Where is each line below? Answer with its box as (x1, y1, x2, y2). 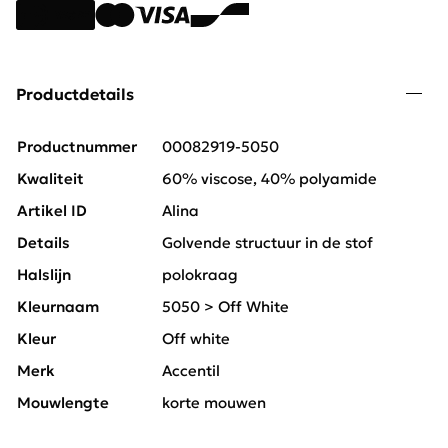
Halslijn (17, 265, 71, 285)
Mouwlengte (17, 393, 109, 413)
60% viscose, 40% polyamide (162, 169, 377, 189)
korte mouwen (162, 393, 266, 413)
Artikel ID (17, 201, 87, 221)
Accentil (162, 361, 220, 381)
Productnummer (17, 137, 137, 157)
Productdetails (16, 84, 134, 105)
